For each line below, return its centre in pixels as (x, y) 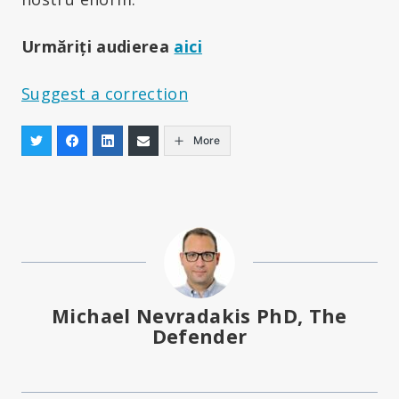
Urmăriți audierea (98, 46)
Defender (199, 336)
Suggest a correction (105, 93)
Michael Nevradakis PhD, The (199, 315)
